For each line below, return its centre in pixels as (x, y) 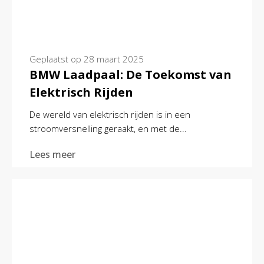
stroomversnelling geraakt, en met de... (108, 129)
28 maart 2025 (114, 59)
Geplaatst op (57, 59)
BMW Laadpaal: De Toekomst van (131, 75)
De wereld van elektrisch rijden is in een (110, 115)
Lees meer (52, 155)
